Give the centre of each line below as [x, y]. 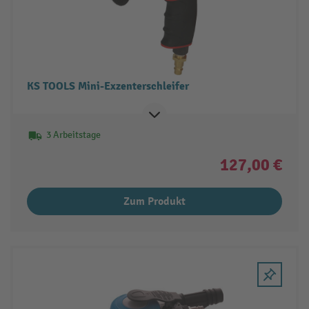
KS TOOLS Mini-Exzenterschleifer [108, 86]
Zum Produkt [154, 201]
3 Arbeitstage [73, 134]
